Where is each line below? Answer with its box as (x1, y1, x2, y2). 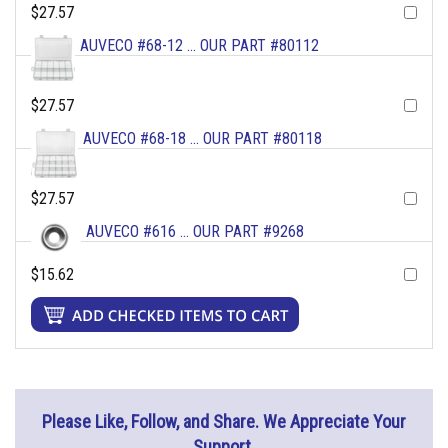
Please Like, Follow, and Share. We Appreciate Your (42, 411, 406, 433)
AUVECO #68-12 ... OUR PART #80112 (80, 36, 319, 56)
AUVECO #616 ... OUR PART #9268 (86, 222, 304, 242)
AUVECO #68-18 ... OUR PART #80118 (83, 129, 322, 149)
